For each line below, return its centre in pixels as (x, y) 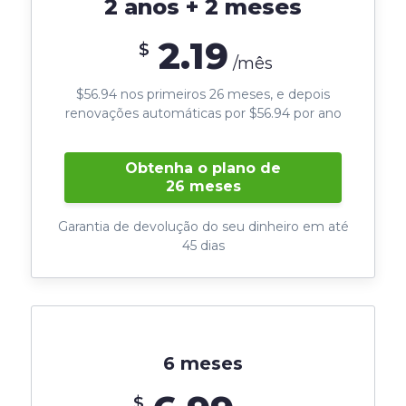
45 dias (203, 245)
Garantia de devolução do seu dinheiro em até (203, 226)
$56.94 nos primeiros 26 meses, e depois (203, 94)
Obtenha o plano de (203, 168)
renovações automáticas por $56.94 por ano (203, 113)
